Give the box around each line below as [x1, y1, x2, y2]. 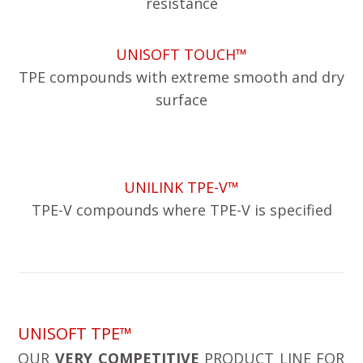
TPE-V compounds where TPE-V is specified [31, 199, 332, 220]
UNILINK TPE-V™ [124, 177, 239, 197]
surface [156, 89, 207, 109]
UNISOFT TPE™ [18, 322, 133, 344]
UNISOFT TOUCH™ [116, 44, 247, 64]
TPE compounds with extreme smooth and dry [19, 66, 344, 87]
